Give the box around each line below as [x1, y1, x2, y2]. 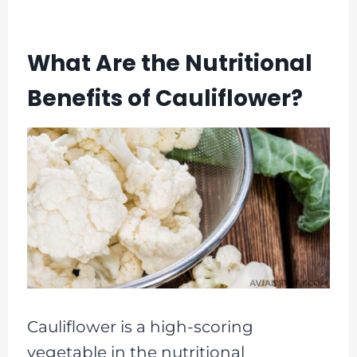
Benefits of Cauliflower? [26, 82, 303, 114]
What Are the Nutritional [26, 47, 312, 79]
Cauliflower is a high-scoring [26, 316, 253, 336]
